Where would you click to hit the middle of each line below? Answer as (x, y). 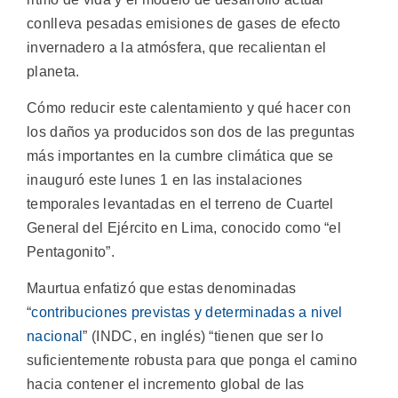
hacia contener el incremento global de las (166, 385)
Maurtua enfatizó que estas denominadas (162, 289)
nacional (55, 337)
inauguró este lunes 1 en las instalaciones (165, 180)
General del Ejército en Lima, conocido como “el (184, 228)
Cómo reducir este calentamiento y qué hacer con (189, 108)
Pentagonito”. (71, 252)
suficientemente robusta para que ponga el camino (192, 361)
